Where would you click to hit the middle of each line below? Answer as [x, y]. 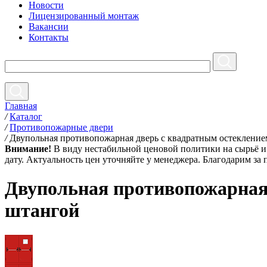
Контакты [49, 37]
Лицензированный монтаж [84, 16]
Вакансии [49, 27]
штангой [42, 211]
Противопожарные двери [61, 127]
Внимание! [28, 149]
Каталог [26, 117]
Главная [21, 106]
